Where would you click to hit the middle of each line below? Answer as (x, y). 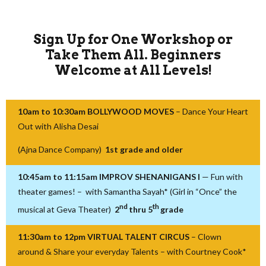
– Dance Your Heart (212, 111)
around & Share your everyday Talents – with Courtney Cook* (132, 251)
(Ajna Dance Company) (61, 149)
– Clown (206, 236)
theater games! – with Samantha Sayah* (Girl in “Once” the (127, 191)
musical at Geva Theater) (66, 209)
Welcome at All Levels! (133, 70)
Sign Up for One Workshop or (133, 39)
